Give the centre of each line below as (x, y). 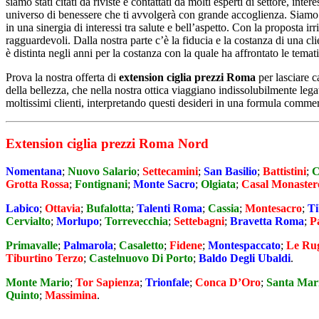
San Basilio (230, 171)
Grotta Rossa (37, 184)
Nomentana (34, 171)
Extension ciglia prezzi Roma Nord (107, 143)
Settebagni (199, 221)
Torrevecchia (136, 221)
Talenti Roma (169, 208)
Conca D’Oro (228, 282)
